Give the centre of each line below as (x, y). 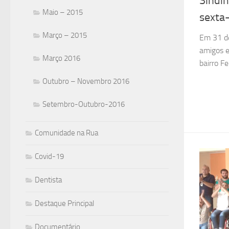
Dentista (48, 180)
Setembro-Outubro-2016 (84, 104)
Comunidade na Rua (66, 133)
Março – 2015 (65, 35)
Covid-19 (49, 156)
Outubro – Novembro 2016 (86, 81)
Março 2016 (61, 58)
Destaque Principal (64, 203)
